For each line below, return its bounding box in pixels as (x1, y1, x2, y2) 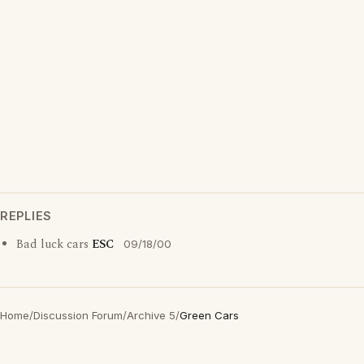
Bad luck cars (16, 236, 92, 253)
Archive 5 (127, 309, 175, 322)
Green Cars (180, 309, 239, 322)
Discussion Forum (33, 309, 123, 322)
